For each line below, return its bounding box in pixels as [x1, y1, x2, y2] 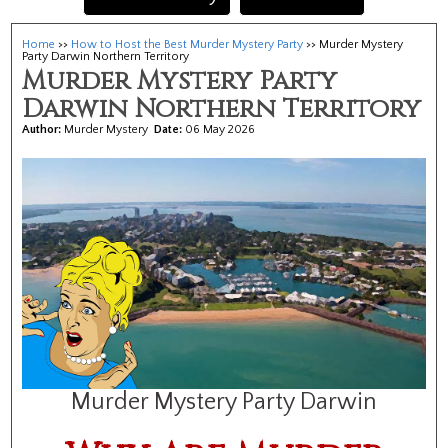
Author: [22, 123, 65, 136]
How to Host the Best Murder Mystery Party [71, 38, 304, 51]
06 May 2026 [185, 123, 256, 136]
